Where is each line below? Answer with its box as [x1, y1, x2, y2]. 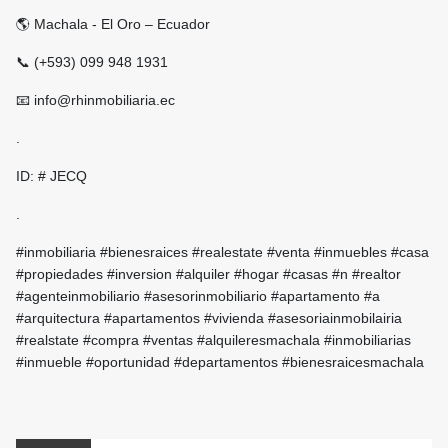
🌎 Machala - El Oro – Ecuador [16, 16, 210, 33]
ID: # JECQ [16, 168, 87, 185]
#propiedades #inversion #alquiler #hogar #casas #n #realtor [16, 266, 401, 283]
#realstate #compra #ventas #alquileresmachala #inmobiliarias [16, 332, 411, 349]
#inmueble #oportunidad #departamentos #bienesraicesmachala [16, 354, 424, 371]
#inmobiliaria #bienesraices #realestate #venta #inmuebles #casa [16, 244, 429, 261]
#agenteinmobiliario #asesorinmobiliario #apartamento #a [16, 288, 380, 305]
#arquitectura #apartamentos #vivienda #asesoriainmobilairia [16, 310, 402, 327]
